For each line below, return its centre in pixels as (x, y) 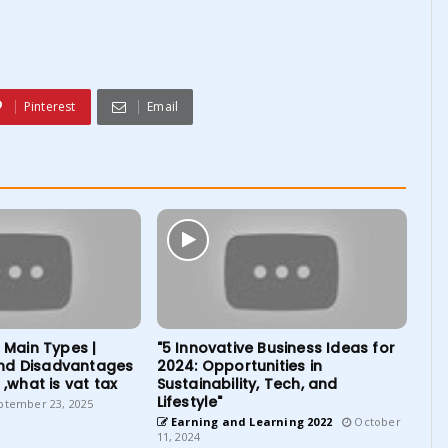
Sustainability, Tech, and (247, 384)
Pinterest (49, 107)
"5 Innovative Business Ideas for (275, 348)
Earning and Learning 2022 (249, 422)
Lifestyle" (189, 402)
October (376, 422)
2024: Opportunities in (239, 366)
